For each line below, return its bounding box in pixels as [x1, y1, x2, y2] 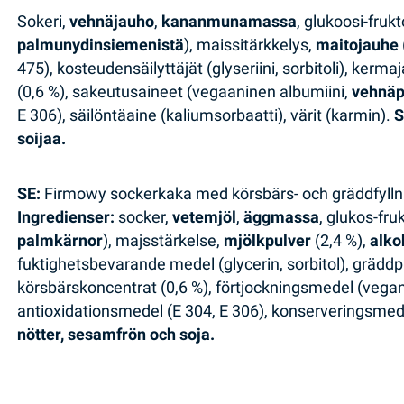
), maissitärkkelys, [184, 35, 317, 54]
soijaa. [17, 129, 67, 148]
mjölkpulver [224, 232, 312, 251]
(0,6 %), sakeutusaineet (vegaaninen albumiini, [17, 82, 353, 101]
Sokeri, [17, 12, 70, 31]
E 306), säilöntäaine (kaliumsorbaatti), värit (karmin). [17, 106, 391, 124]
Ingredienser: [17, 208, 119, 227]
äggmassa [243, 208, 320, 227]
